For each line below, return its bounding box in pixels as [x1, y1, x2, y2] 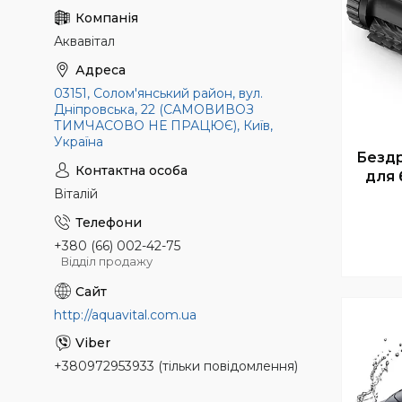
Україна [54, 134, 103, 150]
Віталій [54, 186, 98, 202]
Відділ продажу [61, 253, 153, 268]
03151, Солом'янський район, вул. [54, 85, 263, 101]
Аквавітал [54, 33, 115, 49]
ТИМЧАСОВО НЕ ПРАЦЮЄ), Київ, [54, 118, 273, 134]
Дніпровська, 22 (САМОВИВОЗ [54, 101, 254, 118]
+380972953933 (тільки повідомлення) [54, 357, 298, 374]
